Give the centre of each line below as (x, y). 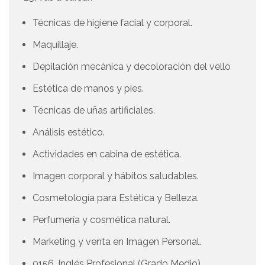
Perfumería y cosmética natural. (101, 220)
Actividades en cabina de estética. (107, 154)
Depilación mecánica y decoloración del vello (132, 67)
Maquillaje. (55, 45)
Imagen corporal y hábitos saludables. (116, 176)
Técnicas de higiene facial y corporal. (112, 23)
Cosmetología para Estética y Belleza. (116, 198)
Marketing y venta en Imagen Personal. (117, 242)
